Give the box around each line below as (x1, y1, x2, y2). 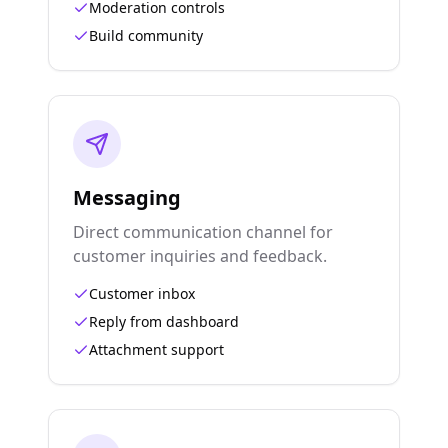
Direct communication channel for (73, 221, 333, 243)
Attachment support (89, 340, 224, 359)
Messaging (73, 184, 181, 211)
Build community (89, 26, 203, 45)
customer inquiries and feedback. (73, 245, 327, 267)
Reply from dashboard (89, 312, 239, 331)
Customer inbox (89, 284, 195, 303)
